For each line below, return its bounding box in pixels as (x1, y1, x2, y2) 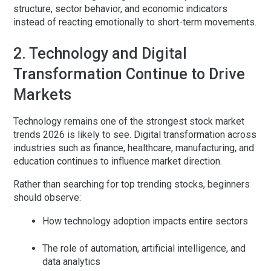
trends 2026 (13, 129, 65, 141)
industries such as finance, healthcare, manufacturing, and (13, 142, 254, 154)
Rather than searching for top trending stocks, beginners (13, 178, 250, 191)
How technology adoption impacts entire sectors (42, 215, 248, 227)
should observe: (13, 192, 81, 204)
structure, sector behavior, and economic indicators (13, 3, 227, 15)
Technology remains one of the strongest (13, 116, 189, 128)
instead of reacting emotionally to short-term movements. (13, 16, 256, 28)
